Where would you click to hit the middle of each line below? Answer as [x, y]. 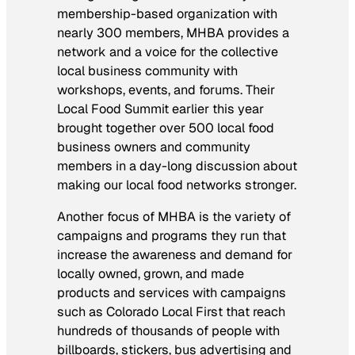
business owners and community [154, 147]
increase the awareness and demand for [175, 255]
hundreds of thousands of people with [168, 331]
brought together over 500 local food [166, 128]
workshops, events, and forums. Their [166, 90]
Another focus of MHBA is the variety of [174, 217]
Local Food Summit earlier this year [160, 109]
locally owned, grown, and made [151, 274]
